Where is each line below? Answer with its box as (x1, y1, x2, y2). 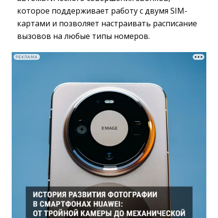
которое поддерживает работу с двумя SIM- (17, 5, 187, 16)
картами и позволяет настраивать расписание (17, 18, 197, 29)
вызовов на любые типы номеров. (17, 31, 150, 41)
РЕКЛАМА (16, 54, 38, 59)
